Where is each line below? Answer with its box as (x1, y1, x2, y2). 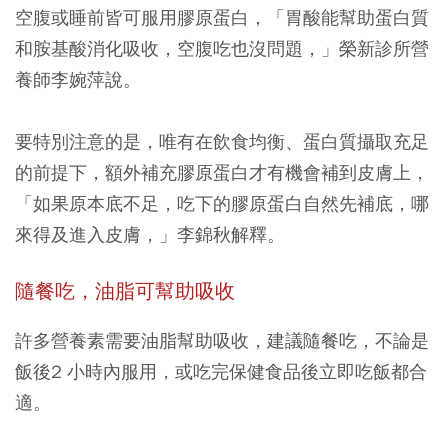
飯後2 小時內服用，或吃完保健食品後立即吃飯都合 (15, 360, 427, 383)
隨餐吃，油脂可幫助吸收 (15, 279, 235, 304)
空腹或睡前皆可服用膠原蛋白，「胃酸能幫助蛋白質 (15, 6, 429, 29)
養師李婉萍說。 (15, 68, 141, 91)
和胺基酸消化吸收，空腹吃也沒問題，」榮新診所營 (15, 37, 429, 60)
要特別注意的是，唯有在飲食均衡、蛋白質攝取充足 (15, 130, 429, 153)
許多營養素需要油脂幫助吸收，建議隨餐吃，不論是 (15, 329, 429, 352)
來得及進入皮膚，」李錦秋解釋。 (15, 223, 285, 246)
